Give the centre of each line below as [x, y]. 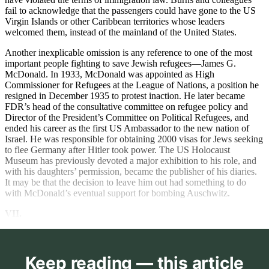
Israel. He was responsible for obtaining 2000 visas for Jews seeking [134, 139]
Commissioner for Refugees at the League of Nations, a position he [132, 85]
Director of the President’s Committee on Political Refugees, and [127, 118]
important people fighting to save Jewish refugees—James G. [120, 64]
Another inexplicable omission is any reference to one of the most [128, 53]
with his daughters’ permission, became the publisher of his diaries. [131, 172]
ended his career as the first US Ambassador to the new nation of [127, 128]
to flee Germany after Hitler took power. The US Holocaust [117, 150]
